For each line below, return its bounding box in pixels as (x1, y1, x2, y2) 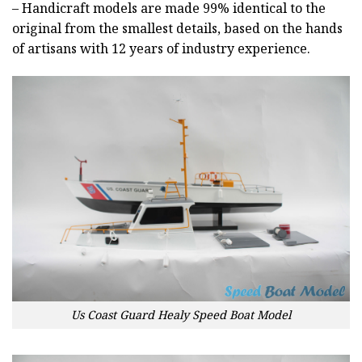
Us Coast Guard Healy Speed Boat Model (71, 307, 291, 323)
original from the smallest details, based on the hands (12, 19, 343, 38)
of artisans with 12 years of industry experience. (12, 40, 310, 58)
